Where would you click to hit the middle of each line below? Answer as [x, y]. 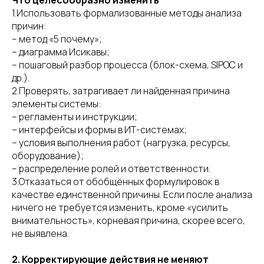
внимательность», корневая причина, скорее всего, [128, 220]
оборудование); [48, 156]
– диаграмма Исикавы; [61, 52]
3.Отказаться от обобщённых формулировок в [115, 181]
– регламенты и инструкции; [75, 117]
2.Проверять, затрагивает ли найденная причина [121, 91]
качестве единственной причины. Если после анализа [132, 194]
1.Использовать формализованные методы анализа [127, 13]
